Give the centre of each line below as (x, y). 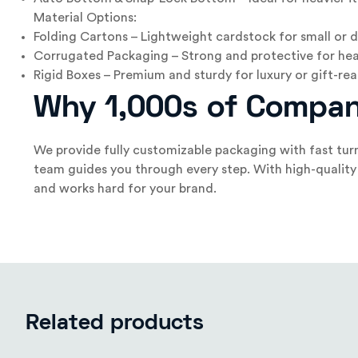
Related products (115, 324)
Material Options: (85, 18)
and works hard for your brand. (125, 189)
